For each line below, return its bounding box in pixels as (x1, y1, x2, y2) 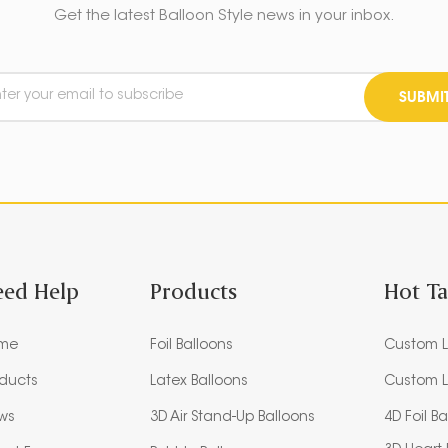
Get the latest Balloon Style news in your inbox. (53, 8, 395, 24)
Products (150, 275, 238, 305)
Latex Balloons (150, 374, 249, 389)
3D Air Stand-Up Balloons (150, 410, 316, 425)
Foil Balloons (150, 338, 234, 353)
